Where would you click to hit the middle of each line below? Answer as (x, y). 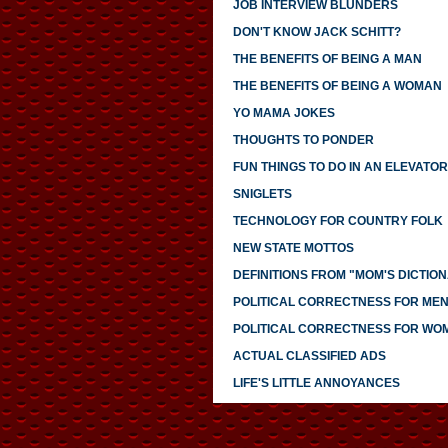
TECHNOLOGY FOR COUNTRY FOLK (337, 221)
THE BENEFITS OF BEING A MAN (327, 59)
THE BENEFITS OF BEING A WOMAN (337, 86)
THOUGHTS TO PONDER (303, 140)
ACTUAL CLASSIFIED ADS (309, 356)
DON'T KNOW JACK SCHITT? (316, 32)
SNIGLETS (262, 194)
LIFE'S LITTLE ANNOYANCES (316, 383)
